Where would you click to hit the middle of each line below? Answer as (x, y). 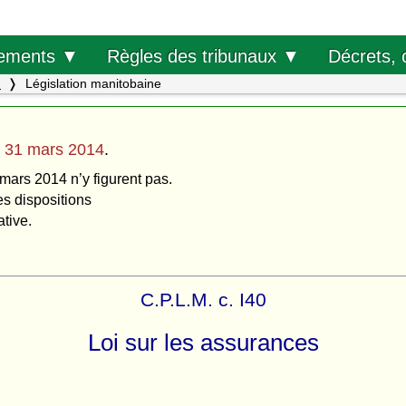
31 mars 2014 (54, 150)
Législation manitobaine (92, 83)
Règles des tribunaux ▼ (203, 56)
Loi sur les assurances (203, 343)
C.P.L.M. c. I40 (203, 299)
